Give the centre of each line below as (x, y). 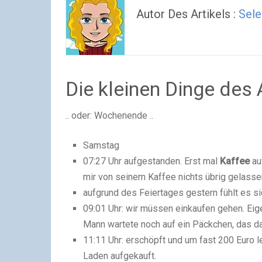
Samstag (101, 145)
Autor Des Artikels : (187, 14)
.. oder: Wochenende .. (109, 116)
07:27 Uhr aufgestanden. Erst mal (152, 161)
